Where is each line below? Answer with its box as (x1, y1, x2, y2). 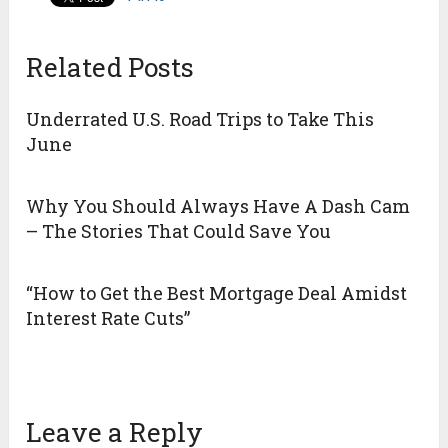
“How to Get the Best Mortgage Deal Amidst (26, 281, 408, 306)
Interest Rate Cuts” (26, 306, 191, 331)
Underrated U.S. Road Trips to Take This (26, 107, 375, 132)
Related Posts (26, 50, 195, 85)
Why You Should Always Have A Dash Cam (26, 194, 411, 219)
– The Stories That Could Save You (26, 219, 332, 244)
